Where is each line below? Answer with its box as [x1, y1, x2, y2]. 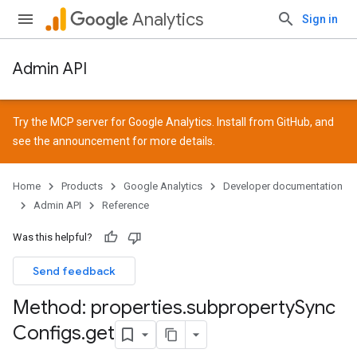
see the [13, 135, 53, 147]
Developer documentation [223, 180, 343, 192]
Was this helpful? [13, 231, 92, 243]
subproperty [186, 296, 295, 320]
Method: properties [13, 296, 182, 320]
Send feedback [33, 264, 116, 278]
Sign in [302, 13, 338, 25]
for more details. [130, 135, 215, 147]
